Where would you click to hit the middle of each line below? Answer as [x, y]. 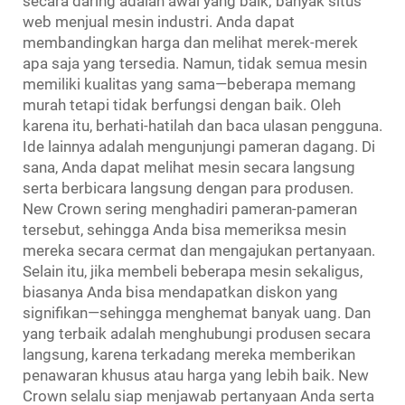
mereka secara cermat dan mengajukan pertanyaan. [199, 250]
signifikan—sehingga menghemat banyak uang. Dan [197, 312]
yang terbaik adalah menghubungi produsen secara [197, 333]
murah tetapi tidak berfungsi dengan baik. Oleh [182, 104]
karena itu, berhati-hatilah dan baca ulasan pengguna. [202, 125]
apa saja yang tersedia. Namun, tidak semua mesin [195, 63]
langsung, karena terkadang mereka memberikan [189, 354]
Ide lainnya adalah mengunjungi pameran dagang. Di [199, 146]
